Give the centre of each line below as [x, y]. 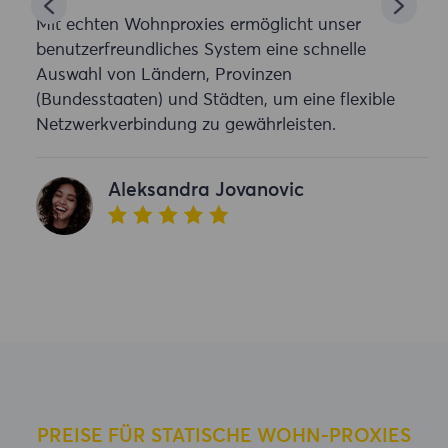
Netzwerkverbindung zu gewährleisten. [185, 126]
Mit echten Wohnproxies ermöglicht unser [198, 26]
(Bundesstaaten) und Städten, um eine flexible [215, 101]
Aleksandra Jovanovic [205, 191]
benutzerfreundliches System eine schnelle [200, 51]
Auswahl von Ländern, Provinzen [163, 76]
